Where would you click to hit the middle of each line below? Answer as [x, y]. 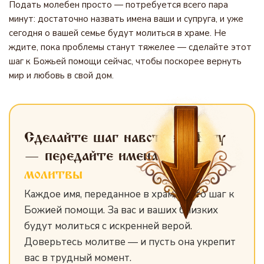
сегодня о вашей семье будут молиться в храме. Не [118, 33]
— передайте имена [94, 156]
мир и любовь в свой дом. [61, 75]
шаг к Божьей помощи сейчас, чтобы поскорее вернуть [125, 61]
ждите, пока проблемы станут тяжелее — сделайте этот [130, 47]
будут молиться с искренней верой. [108, 226]
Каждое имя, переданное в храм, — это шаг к [129, 194]
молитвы [53, 174]
